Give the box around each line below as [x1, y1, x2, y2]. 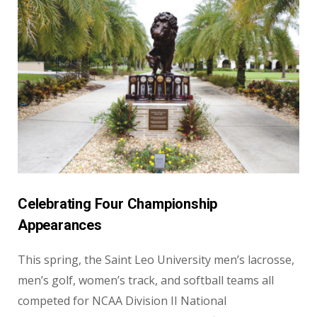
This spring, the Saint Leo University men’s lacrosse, [18, 252, 294, 268]
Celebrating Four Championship [18, 195, 218, 213]
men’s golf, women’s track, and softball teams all [18, 272, 274, 289]
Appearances [18, 217, 102, 234]
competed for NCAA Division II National [18, 293, 226, 309]
